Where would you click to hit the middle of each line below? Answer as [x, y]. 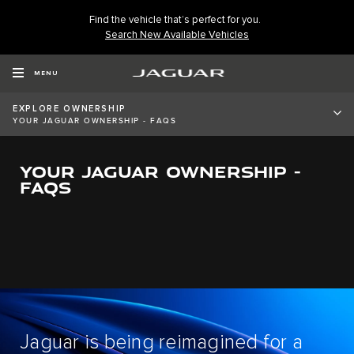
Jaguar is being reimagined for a [161, 342]
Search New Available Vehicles [177, 35]
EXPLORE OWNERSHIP [70, 109]
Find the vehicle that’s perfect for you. [175, 20]
